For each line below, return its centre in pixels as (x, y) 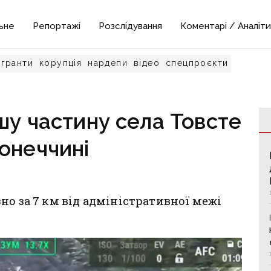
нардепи (108, 63)
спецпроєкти (197, 63)
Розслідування (131, 26)
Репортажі (57, 26)
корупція (61, 63)
